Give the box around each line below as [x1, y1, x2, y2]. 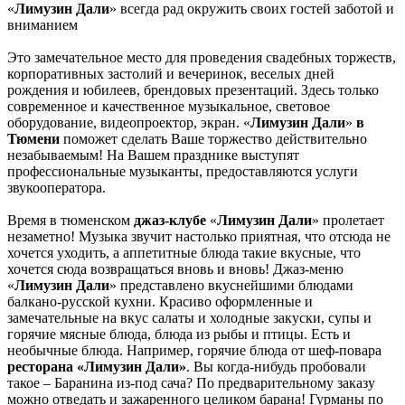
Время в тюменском [7, 212, 134, 229]
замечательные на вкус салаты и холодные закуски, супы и [7, 310, 372, 326]
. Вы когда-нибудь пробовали [186, 359, 366, 375]
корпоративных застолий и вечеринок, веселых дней [7, 66, 334, 82]
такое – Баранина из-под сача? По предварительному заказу [7, 375, 375, 391]
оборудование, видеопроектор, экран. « [7, 115, 250, 131]
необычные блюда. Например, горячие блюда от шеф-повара [7, 343, 381, 359]
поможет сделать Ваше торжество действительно [60, 131, 367, 147]
